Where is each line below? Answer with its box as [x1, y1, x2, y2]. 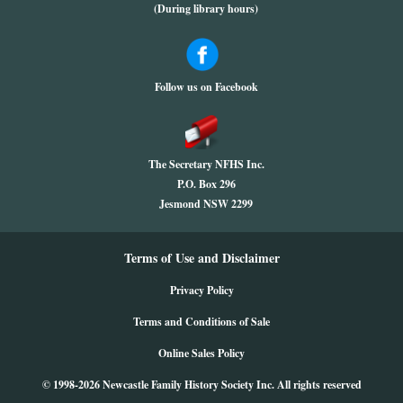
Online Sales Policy [158, 345, 245, 361]
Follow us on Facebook [154, 78, 258, 94]
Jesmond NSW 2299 [159, 195, 253, 211]
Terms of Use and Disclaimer [123, 247, 280, 267]
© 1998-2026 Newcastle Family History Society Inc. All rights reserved [41, 376, 362, 392]
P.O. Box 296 [176, 175, 236, 192]
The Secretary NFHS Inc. [148, 156, 264, 172]
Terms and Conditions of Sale [133, 313, 270, 329]
